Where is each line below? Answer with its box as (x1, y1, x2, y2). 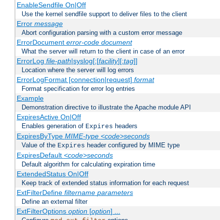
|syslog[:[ (71, 57, 99, 65)
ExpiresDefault (16, 151, 64, 160)
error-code (66, 38, 99, 47)
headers (113, 122, 137, 130)
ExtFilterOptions (16, 207, 68, 216)
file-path (46, 57, 71, 65)
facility (98, 57, 118, 65)
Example (16, 94, 44, 103)
